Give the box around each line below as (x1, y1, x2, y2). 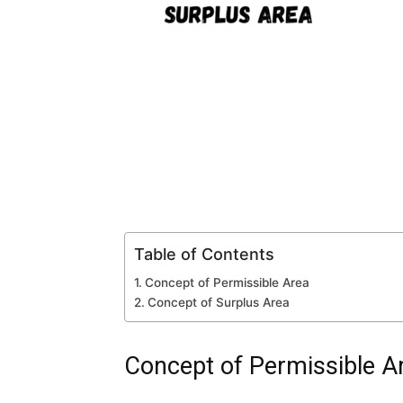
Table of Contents (134, 244, 274, 264)
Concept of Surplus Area (147, 295, 290, 309)
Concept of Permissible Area (144, 275, 309, 290)
